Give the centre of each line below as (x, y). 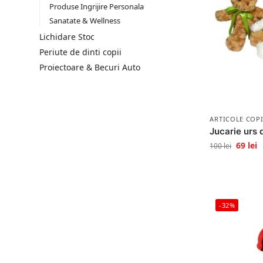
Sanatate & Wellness (85, 20)
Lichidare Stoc (67, 37)
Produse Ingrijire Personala (96, 7)
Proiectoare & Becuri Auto (90, 67)
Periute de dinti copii (80, 52)
